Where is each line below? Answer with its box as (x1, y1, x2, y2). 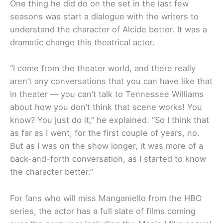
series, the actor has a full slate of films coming (10, 206, 196, 216)
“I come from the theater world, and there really (10, 63, 196, 74)
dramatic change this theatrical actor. (10, 37, 155, 48)
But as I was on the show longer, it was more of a (10, 141, 203, 151)
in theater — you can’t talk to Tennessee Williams (10, 89, 204, 100)
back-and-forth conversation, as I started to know (10, 154, 206, 164)
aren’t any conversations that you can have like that (10, 76, 213, 87)
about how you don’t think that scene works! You (10, 102, 202, 112)
